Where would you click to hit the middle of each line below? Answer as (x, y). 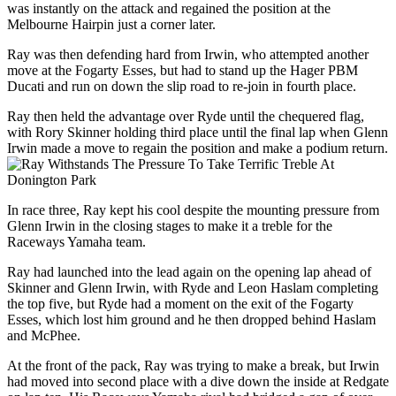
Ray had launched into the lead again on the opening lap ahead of (189, 272)
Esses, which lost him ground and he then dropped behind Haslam (191, 320)
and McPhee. (44, 336)
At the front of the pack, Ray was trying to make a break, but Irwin (193, 366)
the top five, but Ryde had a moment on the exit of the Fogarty (180, 304)
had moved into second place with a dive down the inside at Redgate (198, 382)
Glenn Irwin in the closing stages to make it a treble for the (170, 226)
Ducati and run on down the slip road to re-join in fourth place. (182, 87)
